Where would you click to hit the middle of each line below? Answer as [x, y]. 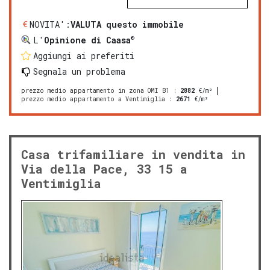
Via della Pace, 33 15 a [104, 168]
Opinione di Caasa [87, 40]
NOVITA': [50, 24]
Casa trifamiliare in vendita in [133, 154]
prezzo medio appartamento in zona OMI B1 [95, 90]
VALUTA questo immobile [127, 24]
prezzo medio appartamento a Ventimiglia [93, 99]
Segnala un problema [79, 71]
